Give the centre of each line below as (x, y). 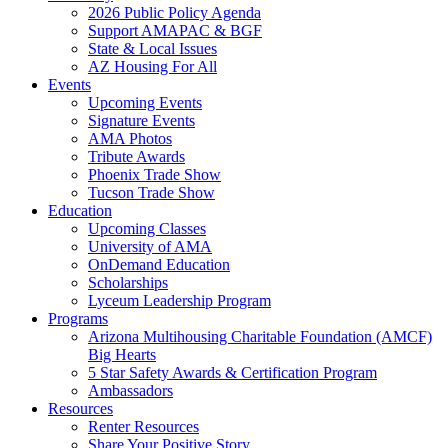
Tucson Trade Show (151, 192)
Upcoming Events (145, 102)
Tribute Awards (136, 156)
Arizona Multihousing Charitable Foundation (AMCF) (260, 336)
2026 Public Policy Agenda (174, 12)
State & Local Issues (152, 48)
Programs (78, 318)
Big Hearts (122, 354)
